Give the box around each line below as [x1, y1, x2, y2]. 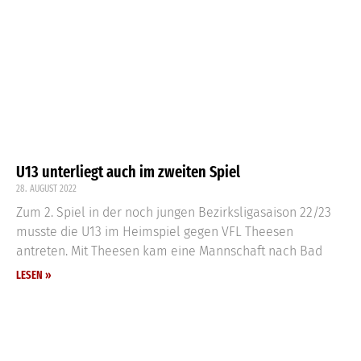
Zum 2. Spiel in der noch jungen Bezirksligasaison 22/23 [16, 204, 331, 220]
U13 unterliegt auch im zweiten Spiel [16, 161, 240, 181]
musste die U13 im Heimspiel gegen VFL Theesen [16, 223, 293, 239]
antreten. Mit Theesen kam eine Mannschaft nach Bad [16, 243, 322, 259]
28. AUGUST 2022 [16, 182, 77, 194]
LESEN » [16, 268, 52, 282]
